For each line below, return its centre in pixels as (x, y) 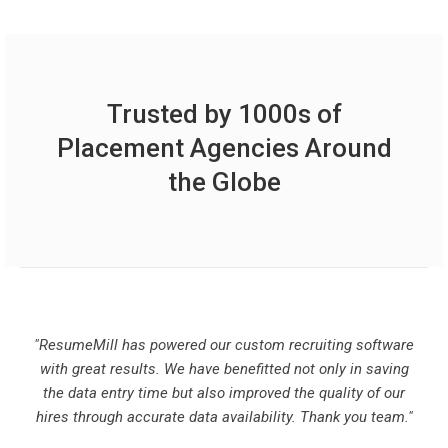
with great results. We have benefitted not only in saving (224, 369)
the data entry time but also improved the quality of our (224, 393)
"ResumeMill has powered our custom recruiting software (224, 345)
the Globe (224, 182)
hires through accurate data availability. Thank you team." (224, 417)
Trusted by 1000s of (224, 114)
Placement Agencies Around (224, 148)
